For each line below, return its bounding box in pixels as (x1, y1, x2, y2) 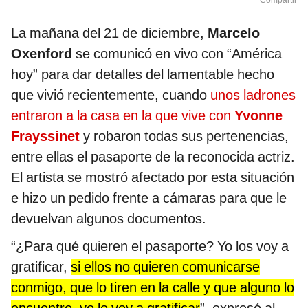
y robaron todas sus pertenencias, (80, 128, 289, 145)
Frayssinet (11, 128, 80, 145)
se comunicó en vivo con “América (72, 45, 282, 63)
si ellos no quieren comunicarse (71, 258, 260, 276)
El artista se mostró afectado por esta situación (11, 169, 294, 186)
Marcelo (208, 25, 260, 42)
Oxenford (11, 45, 72, 63)
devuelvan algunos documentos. (11, 210, 206, 228)
